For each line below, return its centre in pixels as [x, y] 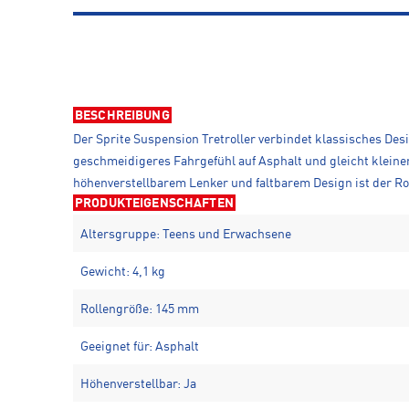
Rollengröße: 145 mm [140, 309]
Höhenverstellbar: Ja [138, 384]
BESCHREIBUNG [122, 115]
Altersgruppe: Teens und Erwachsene [186, 234]
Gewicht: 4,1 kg [123, 272]
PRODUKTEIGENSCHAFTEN [154, 203]
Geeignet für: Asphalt [140, 346]
